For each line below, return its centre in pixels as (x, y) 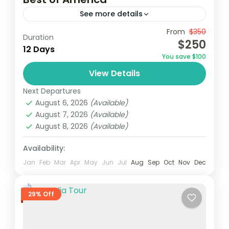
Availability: (44, 148)
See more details (111, 14)
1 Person (52, 40)
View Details (114, 74)
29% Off (41, 194)
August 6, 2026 (63, 103)
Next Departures (52, 91)
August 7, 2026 (63, 115)
